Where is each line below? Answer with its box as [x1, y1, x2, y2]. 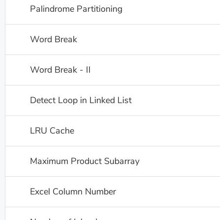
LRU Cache [30, 125, 74, 137]
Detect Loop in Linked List [30, 94, 132, 106]
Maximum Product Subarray [30, 155, 139, 167]
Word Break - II [30, 64, 91, 76]
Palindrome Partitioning [30, 3, 123, 15]
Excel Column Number [30, 186, 116, 197]
